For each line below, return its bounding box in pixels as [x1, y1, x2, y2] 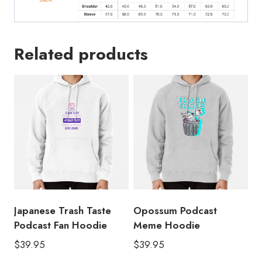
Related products [14, 42, 148, 66]
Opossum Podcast [133, 203, 217, 218]
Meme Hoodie [133, 218, 200, 232]
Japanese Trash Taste [14, 203, 111, 218]
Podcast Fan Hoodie [14, 218, 107, 232]
